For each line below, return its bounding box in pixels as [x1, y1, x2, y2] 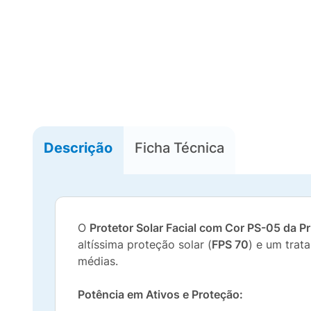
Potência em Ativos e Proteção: [78, 287, 243, 301]
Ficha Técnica [135, 139, 224, 156]
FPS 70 [212, 237, 249, 251]
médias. [78, 254, 118, 268]
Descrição [44, 139, 112, 156]
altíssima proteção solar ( [78, 237, 212, 251]
